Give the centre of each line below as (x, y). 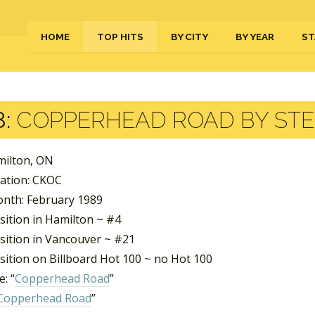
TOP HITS (120, 37)
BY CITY (189, 37)
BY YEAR (255, 37)
